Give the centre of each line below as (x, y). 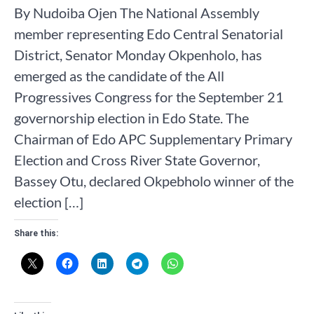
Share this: (36, 234)
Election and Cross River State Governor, (137, 160)
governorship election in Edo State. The (131, 118)
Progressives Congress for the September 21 (149, 97)
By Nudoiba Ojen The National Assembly (137, 13)
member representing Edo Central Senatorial (149, 34)
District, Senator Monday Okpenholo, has (138, 55)
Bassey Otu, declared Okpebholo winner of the (154, 181)
